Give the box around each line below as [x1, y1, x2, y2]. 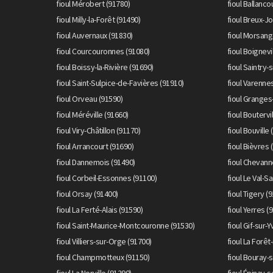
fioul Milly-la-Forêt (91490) [56, 14, 140, 25]
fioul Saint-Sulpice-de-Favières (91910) [56, 77, 184, 88]
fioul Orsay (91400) [56, 188, 118, 199]
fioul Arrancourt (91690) [56, 141, 133, 152]
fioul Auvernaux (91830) [56, 30, 133, 41]
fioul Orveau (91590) [56, 93, 122, 104]
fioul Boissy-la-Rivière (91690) [56, 62, 154, 73]
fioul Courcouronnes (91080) [56, 46, 150, 57]
